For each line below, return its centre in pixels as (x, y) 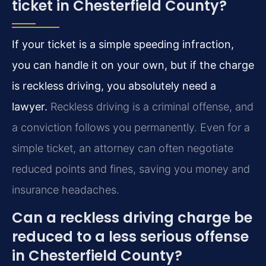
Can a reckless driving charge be (132, 217)
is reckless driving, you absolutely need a (114, 85)
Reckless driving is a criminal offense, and (151, 106)
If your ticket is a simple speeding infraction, (123, 44)
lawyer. (30, 106)
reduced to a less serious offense (130, 236)
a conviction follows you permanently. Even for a (131, 127)
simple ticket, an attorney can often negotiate (123, 148)
